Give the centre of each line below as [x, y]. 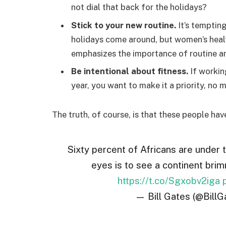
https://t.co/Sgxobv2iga [169, 181]
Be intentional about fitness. [130, 71]
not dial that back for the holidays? [139, 7]
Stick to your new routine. [124, 25]
